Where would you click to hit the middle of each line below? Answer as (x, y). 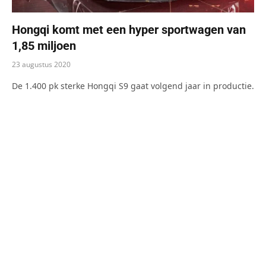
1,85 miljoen (44, 45)
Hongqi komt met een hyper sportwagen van (129, 29)
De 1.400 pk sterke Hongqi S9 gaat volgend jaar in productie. (133, 85)
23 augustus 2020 (41, 64)
